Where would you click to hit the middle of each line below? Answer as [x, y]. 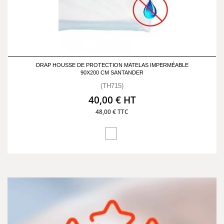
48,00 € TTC [112, 112]
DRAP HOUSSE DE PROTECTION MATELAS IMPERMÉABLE [112, 65]
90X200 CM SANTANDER [112, 72]
